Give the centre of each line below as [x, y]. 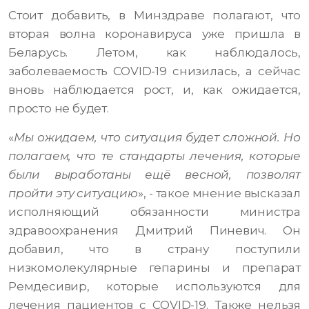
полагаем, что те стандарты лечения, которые [154, 156]
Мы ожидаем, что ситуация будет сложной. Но [157, 138]
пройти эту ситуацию [73, 193]
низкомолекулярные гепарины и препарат [154, 268]
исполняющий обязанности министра [154, 212]
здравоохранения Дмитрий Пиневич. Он [154, 231]
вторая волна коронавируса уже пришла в [154, 34]
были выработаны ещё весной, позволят [154, 175]
